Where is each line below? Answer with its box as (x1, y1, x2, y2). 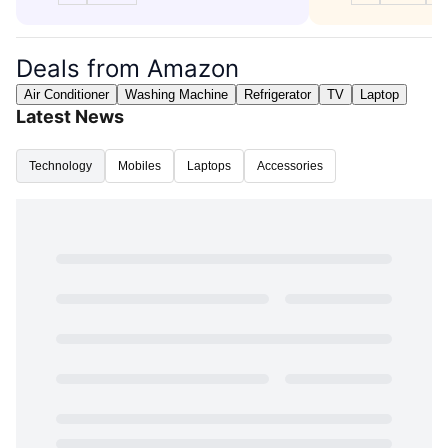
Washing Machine (125, 87, 228, 103)
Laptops (187, 159, 231, 174)
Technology (29, 159, 92, 174)
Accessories (257, 159, 323, 174)
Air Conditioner (24, 87, 109, 103)
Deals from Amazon (16, 54, 239, 84)
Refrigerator (244, 87, 311, 103)
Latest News (16, 106, 124, 128)
